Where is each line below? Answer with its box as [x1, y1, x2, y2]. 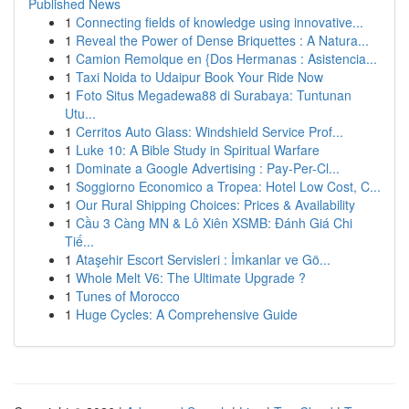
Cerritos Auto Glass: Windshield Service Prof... [76, 122, 343, 141]
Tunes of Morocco [76, 287, 180, 305]
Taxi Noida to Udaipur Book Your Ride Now [76, 68, 323, 86]
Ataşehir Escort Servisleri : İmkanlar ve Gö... [76, 250, 330, 268]
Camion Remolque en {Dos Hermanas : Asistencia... [76, 49, 377, 68]
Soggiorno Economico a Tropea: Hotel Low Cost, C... [76, 177, 381, 195]
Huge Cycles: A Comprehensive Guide [76, 305, 298, 323]
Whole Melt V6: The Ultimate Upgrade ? [76, 268, 306, 287]
